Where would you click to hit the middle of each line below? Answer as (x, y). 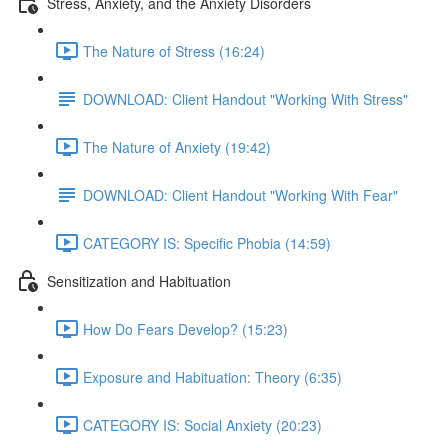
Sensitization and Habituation (139, 280)
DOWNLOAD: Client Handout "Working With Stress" (245, 98)
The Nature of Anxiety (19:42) (177, 146)
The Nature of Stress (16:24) (174, 50)
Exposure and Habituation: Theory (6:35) (212, 376)
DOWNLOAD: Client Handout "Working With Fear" (240, 194)
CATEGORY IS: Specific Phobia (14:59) (207, 242)
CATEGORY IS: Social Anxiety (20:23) (202, 424)
